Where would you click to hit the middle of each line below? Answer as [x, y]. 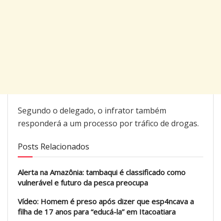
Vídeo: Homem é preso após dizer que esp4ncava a [106, 202]
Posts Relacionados [54, 147]
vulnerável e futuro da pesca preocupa [83, 183]
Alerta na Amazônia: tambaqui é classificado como [102, 172]
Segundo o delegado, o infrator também [92, 111]
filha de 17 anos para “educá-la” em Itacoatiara [97, 212]
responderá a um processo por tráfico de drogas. [108, 124]
